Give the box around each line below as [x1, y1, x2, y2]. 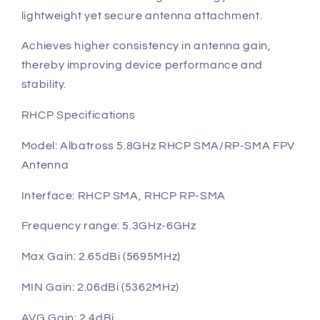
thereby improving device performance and [21, 59, 263, 71]
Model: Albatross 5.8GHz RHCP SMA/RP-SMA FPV [21, 139, 295, 151]
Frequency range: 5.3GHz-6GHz [21, 220, 199, 232]
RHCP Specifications [21, 109, 136, 121]
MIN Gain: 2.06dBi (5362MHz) [21, 281, 182, 293]
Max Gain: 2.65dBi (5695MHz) [21, 251, 181, 263]
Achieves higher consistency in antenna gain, [21, 40, 271, 52]
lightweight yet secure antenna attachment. [21, 9, 263, 21]
